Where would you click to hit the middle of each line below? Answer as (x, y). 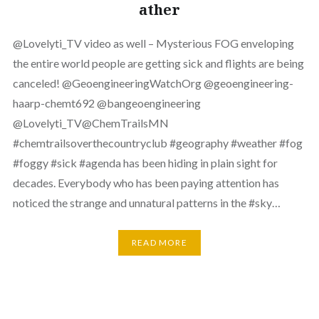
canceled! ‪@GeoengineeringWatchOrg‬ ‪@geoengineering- (153, 83)
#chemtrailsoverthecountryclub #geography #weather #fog (157, 142)
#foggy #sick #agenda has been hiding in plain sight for (145, 162)
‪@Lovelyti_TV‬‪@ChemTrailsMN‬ (90, 122)
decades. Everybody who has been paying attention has (146, 182)
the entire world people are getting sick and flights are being (158, 63)
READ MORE (159, 243)
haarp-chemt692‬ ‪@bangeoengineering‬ (106, 103)
